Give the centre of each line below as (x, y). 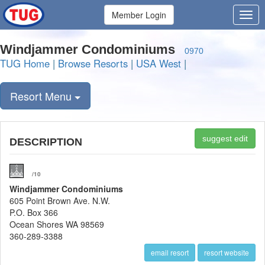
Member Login (139, 15)
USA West (159, 63)
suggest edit (225, 138)
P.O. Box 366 (34, 212)
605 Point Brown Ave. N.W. (60, 201)
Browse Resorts (93, 63)
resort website (227, 252)
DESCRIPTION (46, 142)
